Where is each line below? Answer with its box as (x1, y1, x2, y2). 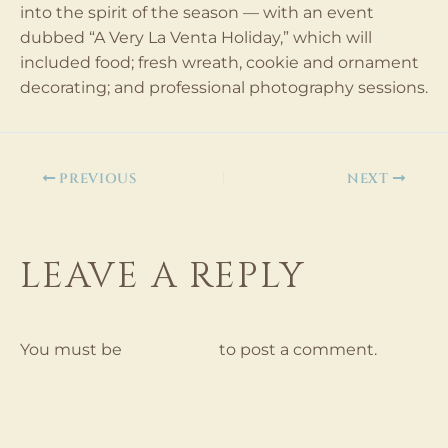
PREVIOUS (55, 170, 137, 188)
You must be (20, 340, 126, 359)
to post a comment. (215, 340, 377, 359)
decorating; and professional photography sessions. (20, 78, 428, 97)
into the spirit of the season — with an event (20, 3, 374, 22)
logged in (126, 339, 215, 361)
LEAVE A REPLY (20, 252, 306, 300)
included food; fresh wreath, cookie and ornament (20, 53, 419, 72)
